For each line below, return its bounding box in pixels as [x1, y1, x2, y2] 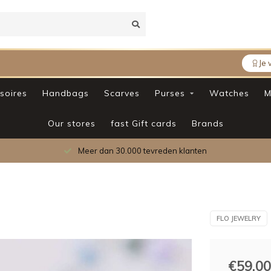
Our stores [47, 118, 96, 129]
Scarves [103, 88, 140, 99]
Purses [154, 88, 185, 99]
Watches [209, 88, 249, 99]
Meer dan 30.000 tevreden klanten [76, 146, 207, 155]
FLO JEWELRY [216, 214, 261, 223]
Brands [191, 118, 224, 129]
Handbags [42, 88, 89, 99]
